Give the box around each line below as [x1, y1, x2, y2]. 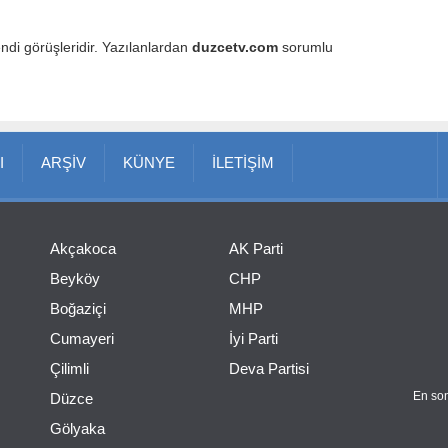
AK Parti [229, 239, 283, 257]
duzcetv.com [192, 38, 278, 55]
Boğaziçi [50, 299, 106, 317]
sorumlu [278, 38, 333, 55]
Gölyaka [50, 419, 105, 437]
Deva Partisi [229, 359, 309, 377]
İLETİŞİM [212, 153, 275, 171]
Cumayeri [50, 329, 114, 347]
